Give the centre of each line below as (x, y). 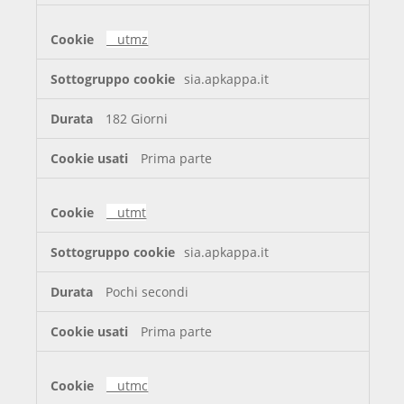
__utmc (128, 386)
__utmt (127, 213)
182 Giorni (137, 119)
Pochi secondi (147, 292)
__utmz (128, 40)
